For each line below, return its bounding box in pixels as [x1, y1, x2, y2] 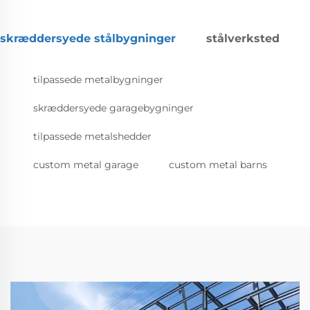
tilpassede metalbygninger [33, 73, 163, 86]
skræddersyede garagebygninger [33, 102, 194, 115]
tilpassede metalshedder [33, 130, 152, 143]
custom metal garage [33, 158, 138, 172]
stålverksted [206, 32, 280, 46]
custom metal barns [169, 158, 267, 172]
